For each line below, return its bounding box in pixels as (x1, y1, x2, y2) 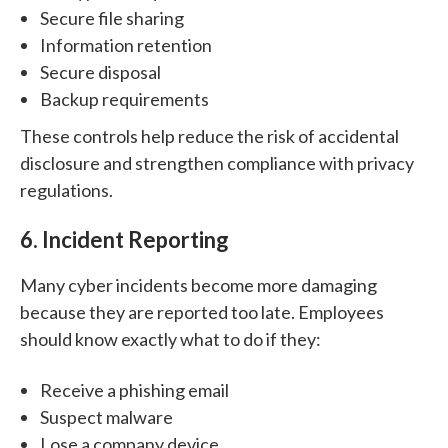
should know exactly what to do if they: (20, 327, 321, 350)
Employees (298, 300, 384, 323)
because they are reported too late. (20, 300, 298, 323)
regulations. (20, 178, 113, 201)
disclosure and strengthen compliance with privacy (20, 151, 414, 174)
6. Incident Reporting (20, 225, 229, 253)
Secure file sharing (40, 6, 184, 29)
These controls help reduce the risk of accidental (20, 124, 399, 147)
